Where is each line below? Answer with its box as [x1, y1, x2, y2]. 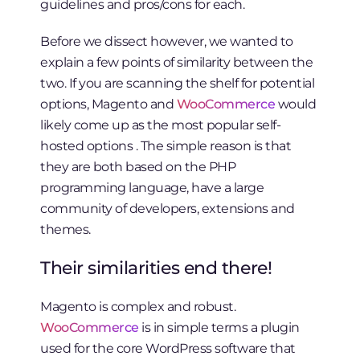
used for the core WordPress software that [40, 340, 296, 357]
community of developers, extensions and [40, 200, 295, 217]
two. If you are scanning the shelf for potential [40, 75, 315, 92]
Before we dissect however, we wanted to [40, 33, 293, 50]
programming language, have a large [40, 179, 264, 196]
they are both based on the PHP [40, 158, 236, 175]
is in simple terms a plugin [138, 319, 300, 336]
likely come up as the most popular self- [40, 117, 281, 133]
